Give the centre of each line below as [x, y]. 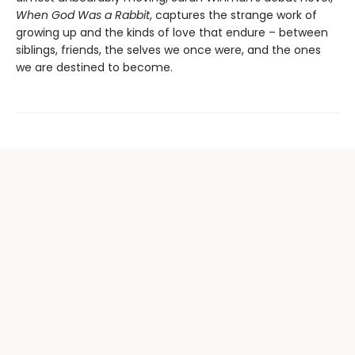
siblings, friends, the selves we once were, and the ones [168, 50]
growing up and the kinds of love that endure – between [172, 32]
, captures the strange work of [233, 15]
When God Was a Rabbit [83, 15]
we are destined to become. [94, 67]
